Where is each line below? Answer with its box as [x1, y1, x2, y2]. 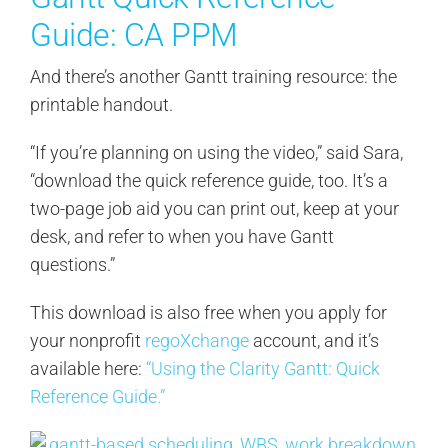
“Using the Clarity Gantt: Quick [145, 358, 380, 380]
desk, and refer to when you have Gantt [29, 226, 334, 248]
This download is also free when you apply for [29, 302, 387, 324]
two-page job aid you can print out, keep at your [29, 198, 399, 220]
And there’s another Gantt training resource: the [29, 66, 397, 88]
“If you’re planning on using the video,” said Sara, [29, 142, 403, 164]
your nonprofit [29, 330, 145, 352]
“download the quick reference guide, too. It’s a [29, 170, 388, 192]
